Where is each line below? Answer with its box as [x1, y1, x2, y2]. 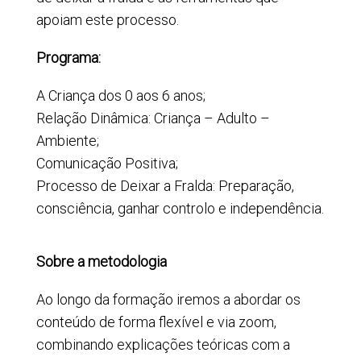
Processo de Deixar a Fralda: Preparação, [35, 176, 294, 194]
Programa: [35, 48, 101, 66]
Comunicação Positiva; [35, 154, 178, 172]
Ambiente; [35, 131, 99, 149]
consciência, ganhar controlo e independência [35, 199, 322, 217]
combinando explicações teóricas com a [35, 335, 290, 353]
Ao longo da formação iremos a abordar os [35, 290, 301, 308]
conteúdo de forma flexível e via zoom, [35, 313, 276, 330]
